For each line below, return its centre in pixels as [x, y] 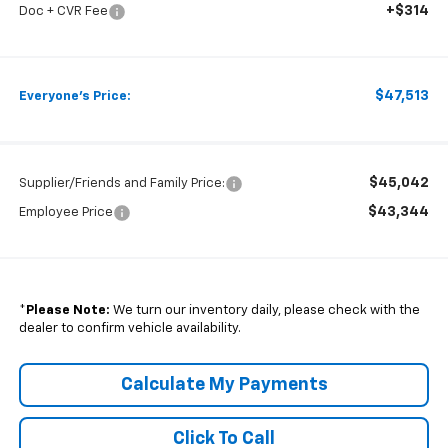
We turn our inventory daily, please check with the [264, 311]
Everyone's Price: [74, 97]
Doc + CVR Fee [63, 12]
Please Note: [67, 311]
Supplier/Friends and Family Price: [121, 184]
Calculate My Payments [224, 385]
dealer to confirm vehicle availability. [129, 329]
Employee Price [65, 213]
